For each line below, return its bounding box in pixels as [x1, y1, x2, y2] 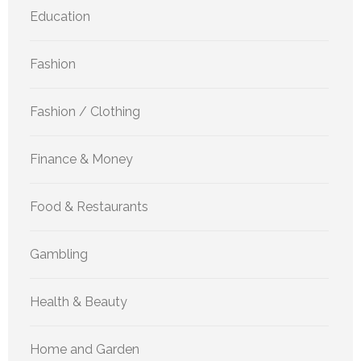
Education [30, 9, 90, 25]
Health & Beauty [30, 294, 127, 310]
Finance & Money [30, 151, 133, 168]
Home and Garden [30, 342, 139, 358]
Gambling [30, 247, 88, 263]
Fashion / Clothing [30, 104, 140, 120]
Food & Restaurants [30, 199, 148, 215]
